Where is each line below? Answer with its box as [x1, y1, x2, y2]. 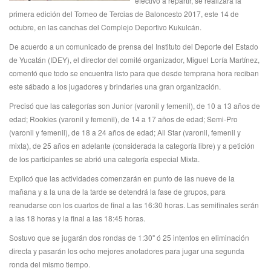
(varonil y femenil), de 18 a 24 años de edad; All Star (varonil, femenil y [9, 127, 241, 137]
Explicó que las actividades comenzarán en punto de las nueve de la [9, 173, 235, 183]
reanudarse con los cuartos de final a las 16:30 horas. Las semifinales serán [9, 200, 259, 210]
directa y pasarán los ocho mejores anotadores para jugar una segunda [9, 246, 244, 256]
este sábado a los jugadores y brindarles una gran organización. [9, 81, 221, 91]
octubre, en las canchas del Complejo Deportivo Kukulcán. [9, 22, 201, 32]
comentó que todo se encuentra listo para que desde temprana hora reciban [9, 68, 259, 78]
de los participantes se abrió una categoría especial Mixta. [9, 154, 200, 164]
